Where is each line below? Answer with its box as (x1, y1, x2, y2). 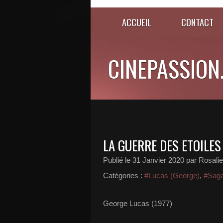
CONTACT (181, 15, 214, 29)
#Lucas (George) (144, 171, 200, 180)
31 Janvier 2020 (132, 156, 184, 164)
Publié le (103, 156, 132, 164)
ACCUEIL (122, 15, 151, 29)
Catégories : (103, 171, 142, 180)
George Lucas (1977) (103, 199, 172, 208)
